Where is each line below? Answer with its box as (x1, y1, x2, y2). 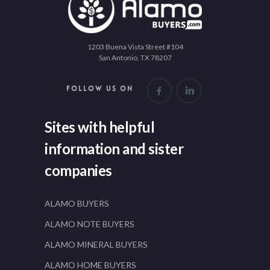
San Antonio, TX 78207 (98, 53, 172, 62)
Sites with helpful (45, 118, 154, 136)
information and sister (45, 140, 183, 157)
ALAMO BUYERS (45, 198, 109, 209)
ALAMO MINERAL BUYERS (45, 239, 148, 250)
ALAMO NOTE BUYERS (45, 219, 134, 229)
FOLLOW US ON (66, 84, 133, 93)
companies (45, 162, 112, 179)
